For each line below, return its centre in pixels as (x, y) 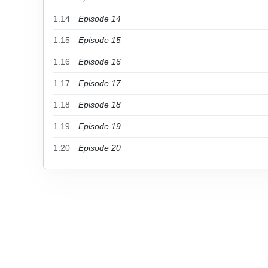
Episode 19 (100, 126)
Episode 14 (100, 19)
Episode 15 (100, 40)
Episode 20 (100, 148)
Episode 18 (100, 105)
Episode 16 (100, 62)
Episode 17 (100, 83)
